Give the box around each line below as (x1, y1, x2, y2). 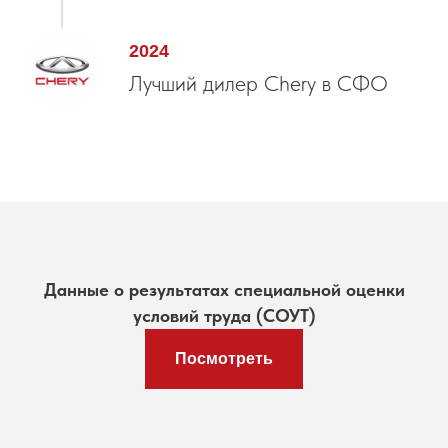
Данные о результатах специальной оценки (43, 279, 405, 301)
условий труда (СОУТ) (132, 305, 316, 327)
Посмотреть (175, 350, 273, 368)
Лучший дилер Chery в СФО (129, 70, 388, 97)
